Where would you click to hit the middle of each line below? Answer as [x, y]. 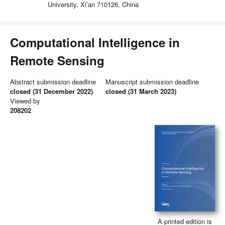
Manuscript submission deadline [152, 82]
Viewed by [25, 101]
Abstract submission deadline [53, 82]
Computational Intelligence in [95, 42]
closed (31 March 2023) [141, 91]
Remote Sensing [57, 60]
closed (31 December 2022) [51, 91]
